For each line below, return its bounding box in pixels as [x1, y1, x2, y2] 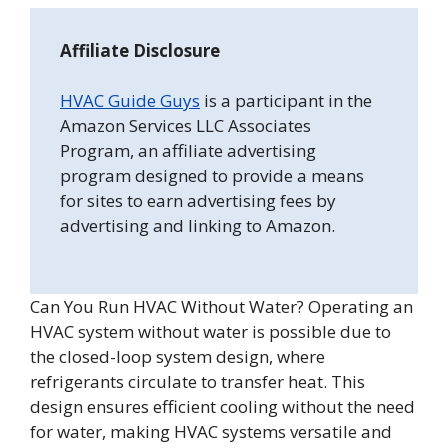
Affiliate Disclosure [60, 38, 220, 62]
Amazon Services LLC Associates [60, 114, 311, 138]
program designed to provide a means [60, 164, 364, 188]
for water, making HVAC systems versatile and [30, 419, 392, 443]
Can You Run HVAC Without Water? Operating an [30, 294, 413, 318]
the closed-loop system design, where [30, 344, 325, 368]
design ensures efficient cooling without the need [30, 394, 415, 418]
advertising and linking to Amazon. [60, 214, 335, 238]
